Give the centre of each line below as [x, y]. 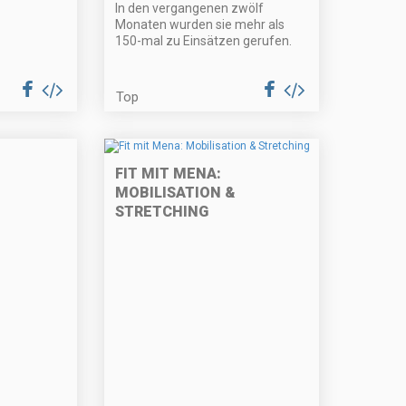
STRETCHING [162, 212]
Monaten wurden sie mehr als [200, 25]
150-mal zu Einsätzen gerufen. [204, 41]
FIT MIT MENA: [169, 174]
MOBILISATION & [176, 193]
